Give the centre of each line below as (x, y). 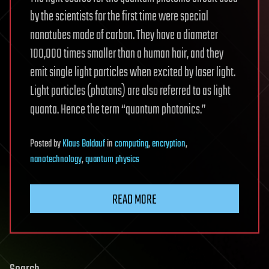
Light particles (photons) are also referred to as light (130, 92)
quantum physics (112, 160)
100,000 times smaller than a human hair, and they (127, 54)
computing (131, 144)
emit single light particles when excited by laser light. (133, 73)
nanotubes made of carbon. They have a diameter (124, 36)
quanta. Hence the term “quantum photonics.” (118, 110)
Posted (42, 144)
